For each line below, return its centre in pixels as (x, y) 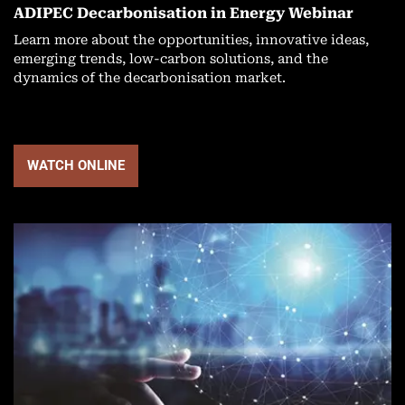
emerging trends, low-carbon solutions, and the (171, 59)
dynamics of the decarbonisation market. (150, 78)
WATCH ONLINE (76, 165)
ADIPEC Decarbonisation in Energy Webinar (184, 13)
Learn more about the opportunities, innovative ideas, (191, 40)
